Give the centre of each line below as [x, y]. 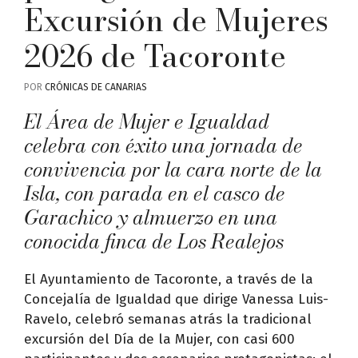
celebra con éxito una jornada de [163, 145]
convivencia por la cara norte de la [173, 169]
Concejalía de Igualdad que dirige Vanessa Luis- [176, 299]
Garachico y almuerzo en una [151, 217]
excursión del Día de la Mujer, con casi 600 [159, 339]
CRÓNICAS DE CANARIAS [96, 87]
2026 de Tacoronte [155, 56]
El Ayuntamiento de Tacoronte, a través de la [169, 279]
